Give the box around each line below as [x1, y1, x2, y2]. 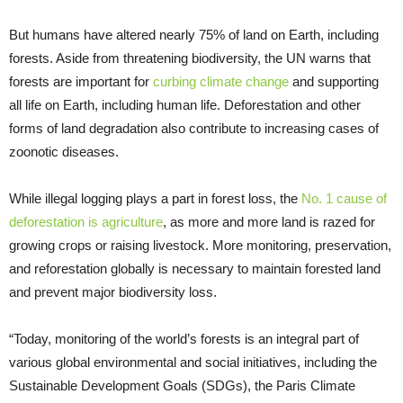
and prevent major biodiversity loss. [9, 283, 217, 300]
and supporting [289, 73, 379, 89]
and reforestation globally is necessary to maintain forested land [9, 260, 381, 276]
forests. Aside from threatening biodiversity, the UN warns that [9, 49, 371, 66]
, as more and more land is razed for [163, 213, 375, 229]
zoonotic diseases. [9, 143, 119, 159]
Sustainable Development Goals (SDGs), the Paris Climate [9, 377, 355, 393]
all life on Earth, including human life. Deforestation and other [9, 96, 361, 112]
